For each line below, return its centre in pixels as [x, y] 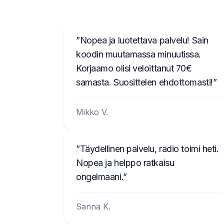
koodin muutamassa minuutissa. [138, 54]
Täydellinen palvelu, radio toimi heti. [149, 149]
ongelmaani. [100, 177]
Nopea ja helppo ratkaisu [125, 163]
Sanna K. [93, 206]
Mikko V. [92, 112]
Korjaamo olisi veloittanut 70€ [134, 68]
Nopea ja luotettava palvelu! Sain [144, 40]
